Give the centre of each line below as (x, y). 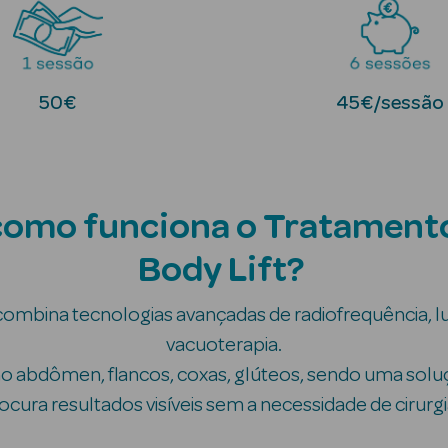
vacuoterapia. (224, 345)
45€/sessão (390, 103)
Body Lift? (224, 270)
